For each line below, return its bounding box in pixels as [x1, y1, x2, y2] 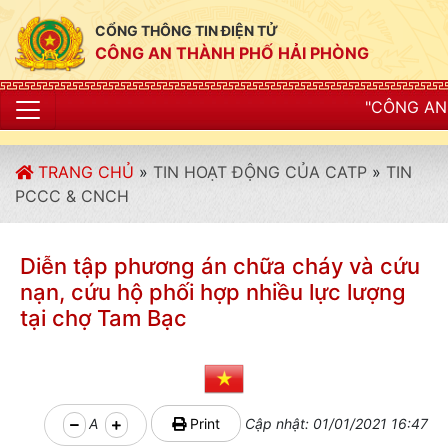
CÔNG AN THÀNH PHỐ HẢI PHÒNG [95, 43, 369, 63]
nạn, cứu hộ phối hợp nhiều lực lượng [20, 279, 406, 305]
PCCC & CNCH [15, 186, 129, 206]
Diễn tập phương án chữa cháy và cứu [20, 253, 420, 279]
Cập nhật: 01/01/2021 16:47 [241, 415, 428, 432]
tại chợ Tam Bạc [20, 305, 187, 331]
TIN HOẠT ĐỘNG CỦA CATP [153, 162, 367, 182]
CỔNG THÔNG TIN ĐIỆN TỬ [95, 22, 278, 39]
